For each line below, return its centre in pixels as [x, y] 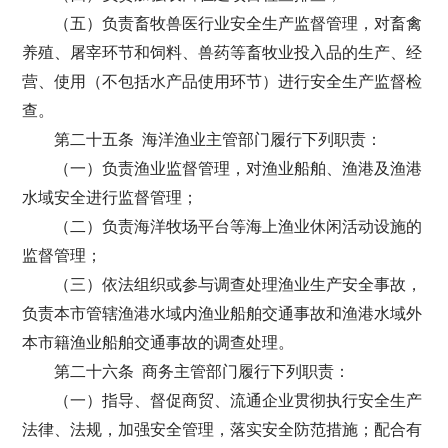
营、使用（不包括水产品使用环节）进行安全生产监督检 [222, 81]
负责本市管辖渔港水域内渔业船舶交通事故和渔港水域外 [222, 313]
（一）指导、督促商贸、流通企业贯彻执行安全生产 [238, 400]
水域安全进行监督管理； [110, 197]
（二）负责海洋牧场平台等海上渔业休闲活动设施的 [238, 226]
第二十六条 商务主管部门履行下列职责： [202, 371]
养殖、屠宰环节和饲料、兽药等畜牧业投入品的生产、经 [222, 52]
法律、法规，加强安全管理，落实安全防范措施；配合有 [222, 429]
